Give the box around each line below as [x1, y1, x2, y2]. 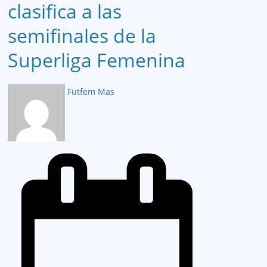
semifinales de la [8, 22, 156, 48]
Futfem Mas [67, 85, 114, 97]
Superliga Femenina [8, 46, 185, 73]
